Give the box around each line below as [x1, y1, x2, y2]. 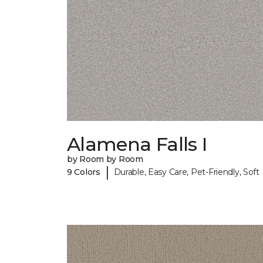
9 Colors [67, 166, 100, 177]
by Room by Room [67, 154, 143, 165]
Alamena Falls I [67, 133, 207, 156]
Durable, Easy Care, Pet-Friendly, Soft [113, 166, 259, 177]
